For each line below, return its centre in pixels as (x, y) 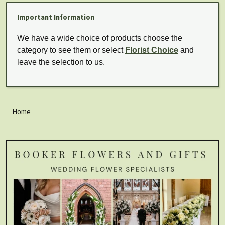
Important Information (56, 17)
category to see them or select (71, 50)
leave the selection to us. (61, 62)
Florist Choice (152, 50)
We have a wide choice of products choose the (100, 38)
